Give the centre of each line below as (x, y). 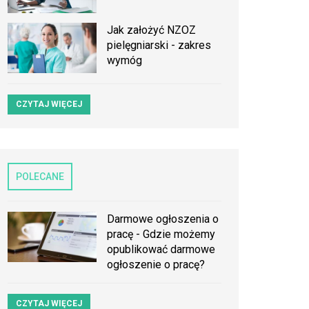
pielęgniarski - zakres (159, 46)
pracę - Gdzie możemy (161, 235)
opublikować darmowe (161, 250)
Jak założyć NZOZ (152, 30)
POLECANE (40, 177)
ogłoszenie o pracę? (156, 265)
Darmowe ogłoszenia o (163, 219)
